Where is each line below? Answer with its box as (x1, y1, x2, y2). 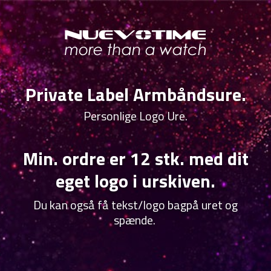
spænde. (113, 211, 158, 229)
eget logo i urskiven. (56, 167, 215, 195)
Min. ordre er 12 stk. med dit (22, 145, 249, 172)
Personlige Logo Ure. (83, 106, 188, 125)
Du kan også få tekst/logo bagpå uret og (33, 195, 238, 214)
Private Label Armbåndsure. (25, 80, 246, 108)
